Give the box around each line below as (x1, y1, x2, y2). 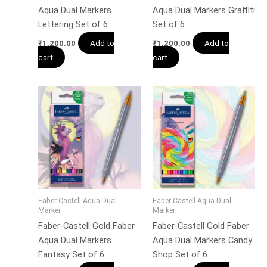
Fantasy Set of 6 (38, 249, 104, 260)
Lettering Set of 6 (38, 19, 108, 30)
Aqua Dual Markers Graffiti (152, 5, 255, 16)
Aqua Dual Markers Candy (152, 234, 252, 246)
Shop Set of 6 (152, 249, 207, 260)
